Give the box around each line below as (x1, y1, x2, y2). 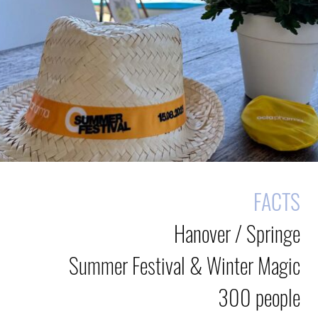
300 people (218, 280, 300, 313)
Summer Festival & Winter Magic (69, 248, 300, 281)
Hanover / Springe (174, 216, 300, 249)
